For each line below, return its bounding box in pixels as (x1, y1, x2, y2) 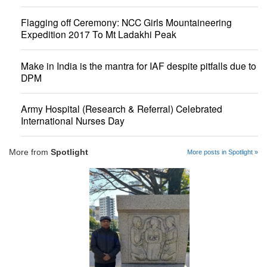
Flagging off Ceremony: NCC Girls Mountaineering (21, 15, 232, 29)
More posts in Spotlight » (187, 148, 258, 156)
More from (9, 147, 51, 157)
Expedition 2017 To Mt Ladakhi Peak (21, 27, 176, 41)
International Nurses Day (21, 114, 125, 128)
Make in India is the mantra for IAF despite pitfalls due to (21, 58, 256, 72)
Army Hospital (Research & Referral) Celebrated (21, 102, 222, 116)
